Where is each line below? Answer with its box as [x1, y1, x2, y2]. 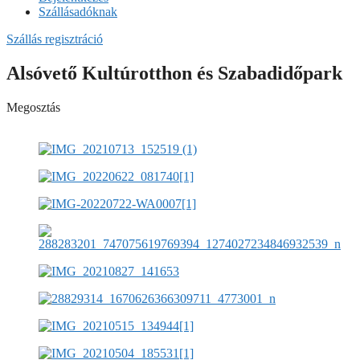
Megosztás [6, 100, 60, 114]
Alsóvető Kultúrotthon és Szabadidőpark [6, 62, 342, 84]
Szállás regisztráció [6, 32, 103, 46]
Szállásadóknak [39, 5, 117, 18]
